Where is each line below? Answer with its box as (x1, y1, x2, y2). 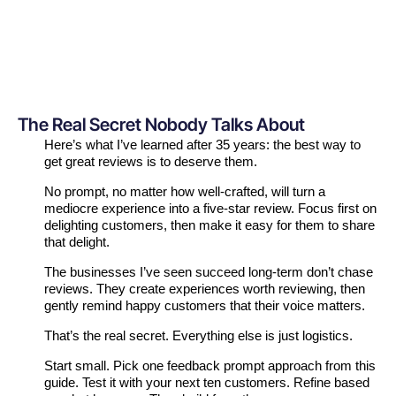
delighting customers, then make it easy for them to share (44, 217, 375, 233)
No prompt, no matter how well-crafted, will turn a (44, 184, 325, 200)
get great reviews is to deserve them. (44, 154, 257, 170)
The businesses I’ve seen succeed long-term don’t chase (44, 264, 373, 280)
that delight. (44, 234, 110, 250)
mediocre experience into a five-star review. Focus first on (44, 201, 377, 217)
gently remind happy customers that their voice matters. (44, 298, 365, 314)
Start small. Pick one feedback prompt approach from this (44, 358, 376, 374)
